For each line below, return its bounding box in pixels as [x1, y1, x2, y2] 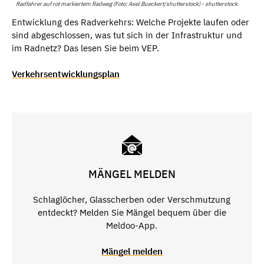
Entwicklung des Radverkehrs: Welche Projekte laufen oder [12, 16, 249, 28]
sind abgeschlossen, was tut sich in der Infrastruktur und [12, 29, 242, 41]
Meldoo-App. [106, 219, 158, 231]
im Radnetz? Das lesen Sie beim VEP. [12, 42, 159, 54]
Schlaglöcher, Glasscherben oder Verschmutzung [33, 193, 231, 205]
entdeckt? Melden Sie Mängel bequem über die [37, 206, 226, 218]
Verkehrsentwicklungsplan [12, 68, 120, 80]
